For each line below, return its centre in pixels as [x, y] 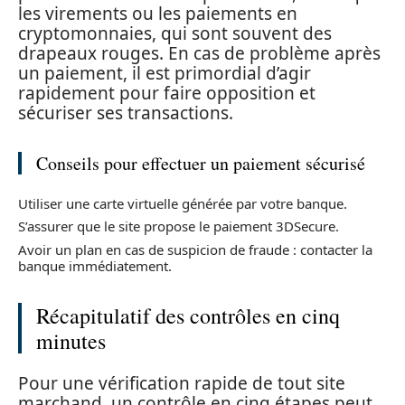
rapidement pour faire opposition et [167, 93]
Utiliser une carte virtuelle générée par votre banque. [183, 203]
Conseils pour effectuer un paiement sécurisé [201, 163]
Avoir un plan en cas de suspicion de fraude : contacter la [195, 249]
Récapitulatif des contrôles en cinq [188, 315]
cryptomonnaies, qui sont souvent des [175, 33]
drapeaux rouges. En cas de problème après [199, 53]
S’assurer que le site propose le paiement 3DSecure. [179, 226]
